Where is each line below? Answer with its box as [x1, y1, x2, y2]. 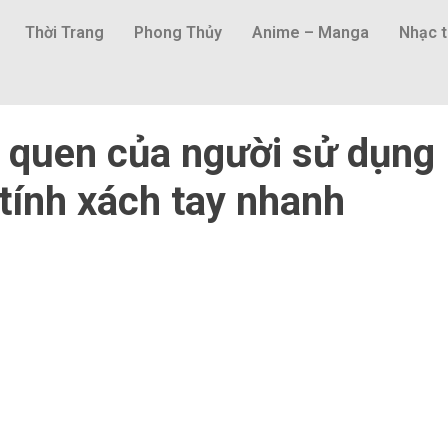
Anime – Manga [251, 23, 369, 42]
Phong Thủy [133, 23, 222, 42]
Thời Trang [24, 23, 104, 42]
